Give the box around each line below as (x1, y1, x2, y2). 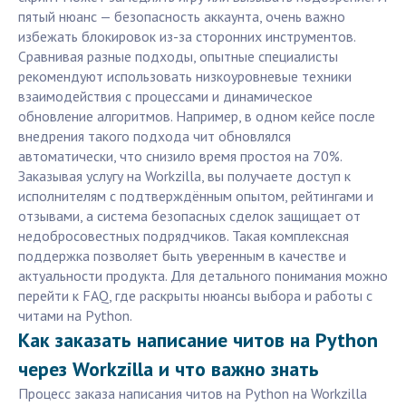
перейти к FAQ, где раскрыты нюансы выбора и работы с (18, 286, 372, 305)
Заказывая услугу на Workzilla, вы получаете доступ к (18, 167, 351, 186)
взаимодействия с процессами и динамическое (18, 87, 313, 106)
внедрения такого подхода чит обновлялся (18, 127, 291, 146)
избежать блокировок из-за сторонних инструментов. (18, 27, 355, 46)
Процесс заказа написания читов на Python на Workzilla (18, 384, 367, 403)
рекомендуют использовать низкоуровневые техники (18, 67, 352, 86)
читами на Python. (18, 306, 132, 325)
